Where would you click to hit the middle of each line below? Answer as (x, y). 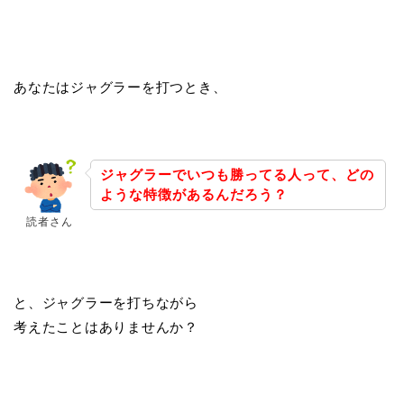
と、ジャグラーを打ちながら (106, 303)
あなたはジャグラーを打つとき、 (120, 87)
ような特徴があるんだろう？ (194, 195)
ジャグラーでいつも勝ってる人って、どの (237, 175)
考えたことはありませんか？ (106, 327)
